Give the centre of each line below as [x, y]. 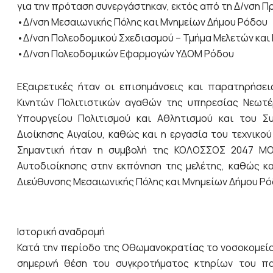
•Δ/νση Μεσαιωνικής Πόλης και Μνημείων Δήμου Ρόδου [142, 22]
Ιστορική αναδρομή [61, 231]
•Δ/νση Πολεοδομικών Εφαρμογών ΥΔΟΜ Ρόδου [125, 53]
